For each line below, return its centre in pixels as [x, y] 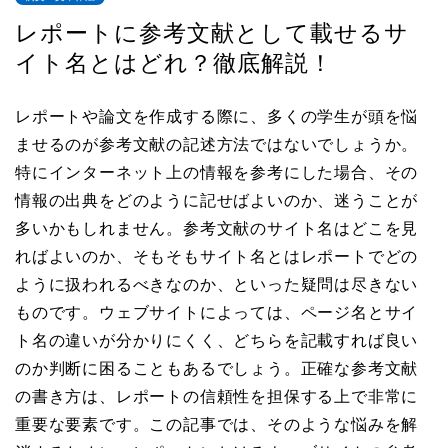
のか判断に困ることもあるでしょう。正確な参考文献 [217, 368]
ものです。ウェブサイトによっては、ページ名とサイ [217, 312]
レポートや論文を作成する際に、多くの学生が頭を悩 [217, 116]
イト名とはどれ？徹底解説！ [174, 63]
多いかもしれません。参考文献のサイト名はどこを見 [217, 228]
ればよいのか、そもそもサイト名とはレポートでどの [217, 256]
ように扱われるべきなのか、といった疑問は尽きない [217, 284]
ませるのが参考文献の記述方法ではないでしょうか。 [217, 144]
